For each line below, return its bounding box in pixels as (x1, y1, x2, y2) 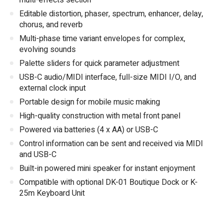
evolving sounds (19, 44, 76, 56)
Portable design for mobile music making (19, 96, 160, 109)
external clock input (19, 82, 86, 95)
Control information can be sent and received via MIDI (19, 138, 203, 150)
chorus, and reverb (19, 19, 83, 31)
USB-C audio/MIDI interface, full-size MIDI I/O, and (19, 71, 196, 84)
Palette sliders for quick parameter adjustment (19, 57, 179, 70)
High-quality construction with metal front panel (19, 110, 180, 122)
